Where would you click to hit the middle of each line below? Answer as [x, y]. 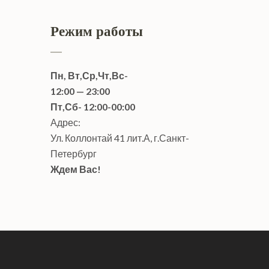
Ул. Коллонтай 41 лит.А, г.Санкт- [119, 138]
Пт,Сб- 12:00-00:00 [92, 107]
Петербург [73, 153]
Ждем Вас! [75, 169]
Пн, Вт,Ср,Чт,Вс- [89, 75]
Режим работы [96, 32]
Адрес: [65, 122]
